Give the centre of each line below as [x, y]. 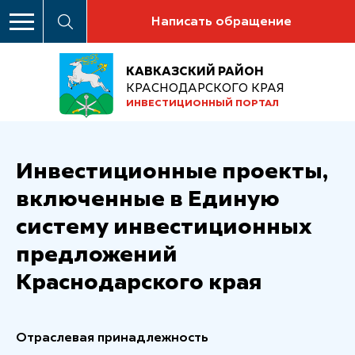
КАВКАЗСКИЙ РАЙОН [195, 71]
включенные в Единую [148, 200]
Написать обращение [221, 22]
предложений [97, 256]
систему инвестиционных [164, 228]
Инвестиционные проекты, [172, 172]
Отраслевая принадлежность [112, 339]
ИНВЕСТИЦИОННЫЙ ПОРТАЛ [202, 103]
